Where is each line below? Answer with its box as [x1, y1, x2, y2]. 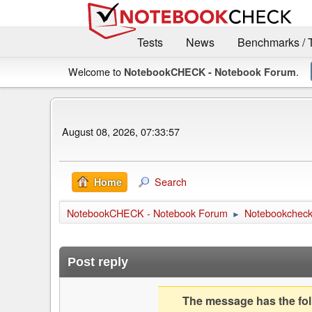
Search [155, 173, 187, 189]
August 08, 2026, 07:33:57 [62, 124, 180, 139]
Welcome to [68, 63, 124, 79]
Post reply [68, 254, 128, 269]
